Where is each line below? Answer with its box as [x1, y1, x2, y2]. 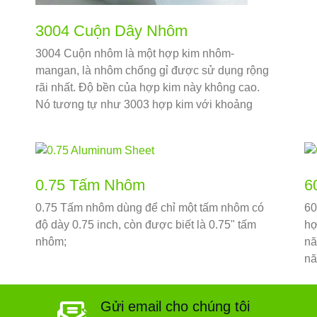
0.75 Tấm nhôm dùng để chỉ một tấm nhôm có [35, 202, 264, 214]
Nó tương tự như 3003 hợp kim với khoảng [35, 98, 253, 111]
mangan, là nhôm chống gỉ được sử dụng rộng [35, 64, 269, 77]
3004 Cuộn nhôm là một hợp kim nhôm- [35, 47, 234, 60]
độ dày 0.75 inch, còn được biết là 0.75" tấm [35, 219, 256, 231]
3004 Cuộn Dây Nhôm [35, 22, 188, 40]
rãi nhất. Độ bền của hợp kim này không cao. [35, 81, 260, 94]
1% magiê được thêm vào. [35, 115, 168, 128]
